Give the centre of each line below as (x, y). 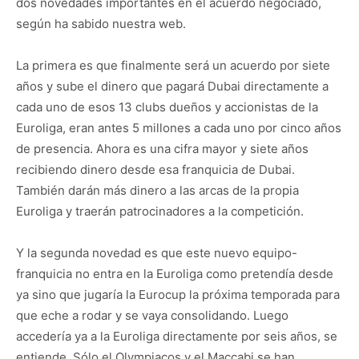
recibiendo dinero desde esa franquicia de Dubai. (155, 169)
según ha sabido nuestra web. (101, 24)
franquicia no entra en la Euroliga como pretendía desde (175, 274)
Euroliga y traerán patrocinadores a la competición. (160, 211)
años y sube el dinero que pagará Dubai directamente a (172, 86)
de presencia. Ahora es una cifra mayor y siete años (162, 149)
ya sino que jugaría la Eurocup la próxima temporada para (178, 294)
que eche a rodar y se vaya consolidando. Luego (152, 315)
